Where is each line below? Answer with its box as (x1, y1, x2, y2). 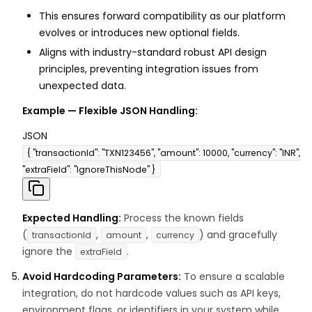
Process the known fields (121, 211, 244, 226)
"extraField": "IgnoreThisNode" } (22, 164, 156, 176)
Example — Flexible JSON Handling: (22, 104, 198, 118)
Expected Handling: (22, 211, 121, 226)
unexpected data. (39, 79, 126, 93)
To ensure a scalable (181, 270, 285, 284)
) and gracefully (199, 228, 277, 242)
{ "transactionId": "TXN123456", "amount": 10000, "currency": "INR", (27, 147, 300, 159)
